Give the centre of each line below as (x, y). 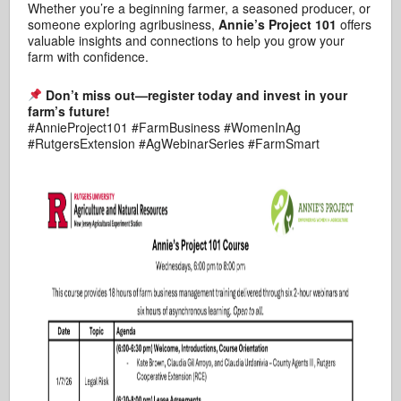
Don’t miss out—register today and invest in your (197, 94)
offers (354, 24)
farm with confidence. (89, 56)
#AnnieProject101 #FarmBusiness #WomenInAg (165, 127)
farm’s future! (69, 111)
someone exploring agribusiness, (124, 24)
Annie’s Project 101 (278, 24)
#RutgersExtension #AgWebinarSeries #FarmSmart (174, 143)
